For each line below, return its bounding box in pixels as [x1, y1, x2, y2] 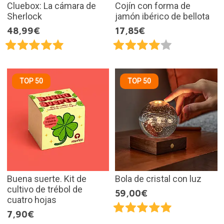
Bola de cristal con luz [115, 173, 201, 184]
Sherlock [6, 11, 42, 22]
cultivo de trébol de [6, 183, 82, 194]
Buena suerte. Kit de [6, 173, 86, 184]
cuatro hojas [6, 194, 56, 205]
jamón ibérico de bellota [115, 11, 209, 22]
